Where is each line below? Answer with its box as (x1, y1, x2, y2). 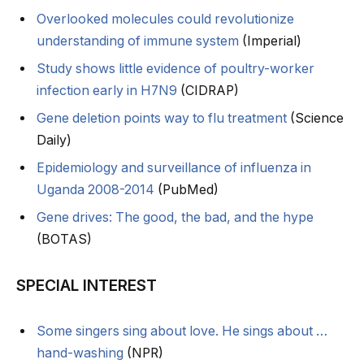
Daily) (37, 132, 71, 149)
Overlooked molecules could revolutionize (37, 11, 294, 28)
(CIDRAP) (177, 83, 239, 99)
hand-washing (37, 344, 123, 361)
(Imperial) (239, 33, 301, 50)
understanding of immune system (37, 33, 239, 50)
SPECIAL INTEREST (16, 275, 157, 295)
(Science (287, 110, 344, 127)
